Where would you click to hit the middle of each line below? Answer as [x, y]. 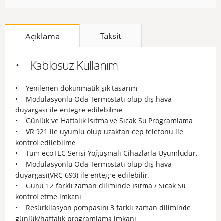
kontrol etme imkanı [48, 197]
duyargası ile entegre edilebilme [69, 110]
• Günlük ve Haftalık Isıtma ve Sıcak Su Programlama [104, 121]
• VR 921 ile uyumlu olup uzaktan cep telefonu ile [99, 131]
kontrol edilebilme [45, 142]
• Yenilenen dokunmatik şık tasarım [76, 88]
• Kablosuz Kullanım [67, 65]
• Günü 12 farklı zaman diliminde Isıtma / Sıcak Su [101, 186]
